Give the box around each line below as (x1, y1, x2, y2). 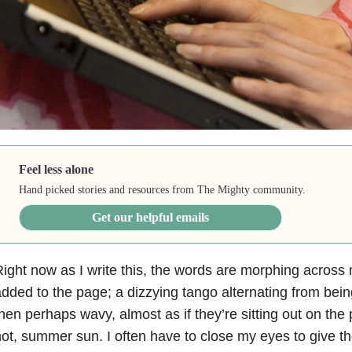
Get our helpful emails (92, 210, 210, 224)
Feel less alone (19, 162, 94, 176)
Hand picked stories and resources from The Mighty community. (19, 183, 306, 196)
